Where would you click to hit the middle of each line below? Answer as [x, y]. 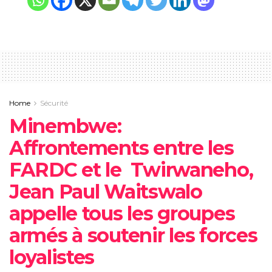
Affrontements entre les [121, 148]
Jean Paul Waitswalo [106, 192]
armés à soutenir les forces [133, 236]
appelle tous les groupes [122, 214]
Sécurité [54, 103]
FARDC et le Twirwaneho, [131, 170]
